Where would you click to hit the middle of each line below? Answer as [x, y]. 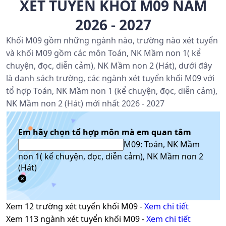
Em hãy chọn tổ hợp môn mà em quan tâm [105, 132]
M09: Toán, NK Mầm [162, 144]
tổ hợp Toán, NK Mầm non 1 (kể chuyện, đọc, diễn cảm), [112, 91]
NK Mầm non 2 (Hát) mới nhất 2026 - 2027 [85, 103]
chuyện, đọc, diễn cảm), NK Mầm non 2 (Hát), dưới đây [109, 66]
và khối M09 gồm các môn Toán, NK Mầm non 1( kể [103, 53]
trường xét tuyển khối [77, 206]
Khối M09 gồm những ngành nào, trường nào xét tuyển [112, 40]
